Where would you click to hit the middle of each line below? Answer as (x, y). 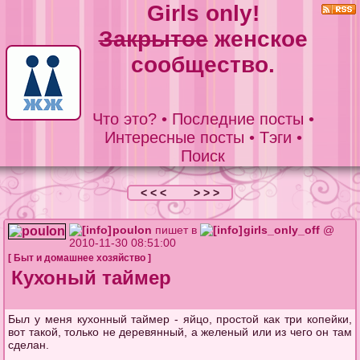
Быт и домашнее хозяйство (80, 258)
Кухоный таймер (92, 278)
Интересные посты (174, 137)
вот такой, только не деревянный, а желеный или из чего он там (180, 332)
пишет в (176, 230)
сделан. (29, 345)
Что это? (124, 119)
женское (258, 39)
